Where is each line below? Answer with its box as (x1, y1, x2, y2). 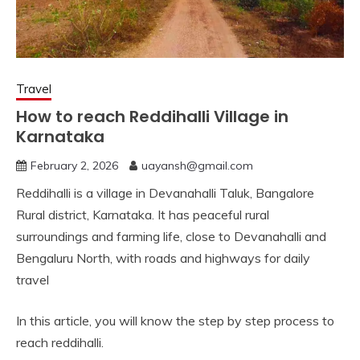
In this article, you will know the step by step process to (16, 312, 334, 329)
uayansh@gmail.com (141, 157, 253, 173)
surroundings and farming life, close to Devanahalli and (16, 227, 326, 244)
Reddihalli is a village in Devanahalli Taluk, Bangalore (16, 184, 314, 201)
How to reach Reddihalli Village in (16, 104, 288, 128)
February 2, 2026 (31, 157, 118, 173)
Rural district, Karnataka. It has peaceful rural (16, 206, 269, 223)
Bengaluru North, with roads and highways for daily (16, 249, 310, 266)
